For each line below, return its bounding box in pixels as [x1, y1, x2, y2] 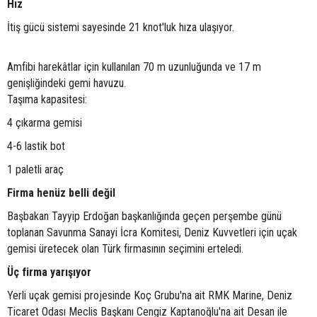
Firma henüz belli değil [7, 186, 115, 200]
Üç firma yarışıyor [7, 265, 91, 279]
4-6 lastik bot [7, 139, 65, 154]
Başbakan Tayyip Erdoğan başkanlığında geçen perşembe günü [7, 209, 282, 224]
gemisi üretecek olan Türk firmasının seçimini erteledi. [7, 242, 243, 256]
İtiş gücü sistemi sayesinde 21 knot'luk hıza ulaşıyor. [7, 21, 234, 35]
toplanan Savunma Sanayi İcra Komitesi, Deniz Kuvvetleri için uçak [7, 226, 297, 240]
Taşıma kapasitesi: [7, 93, 87, 107]
